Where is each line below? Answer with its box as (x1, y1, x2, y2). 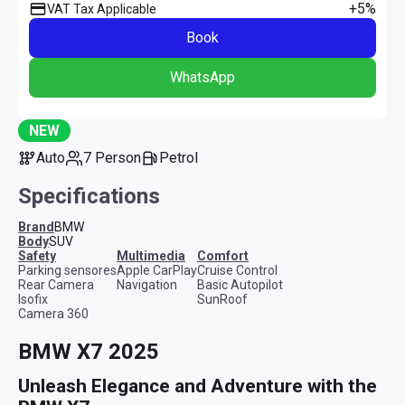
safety (26, 248, 56, 263)
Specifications (18, 183, 160, 209)
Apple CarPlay (117, 262, 197, 278)
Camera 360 (18, 306, 89, 321)
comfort (206, 248, 249, 263)
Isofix (18, 291, 48, 306)
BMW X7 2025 (18, 338, 159, 364)
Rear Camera (18, 277, 94, 292)
